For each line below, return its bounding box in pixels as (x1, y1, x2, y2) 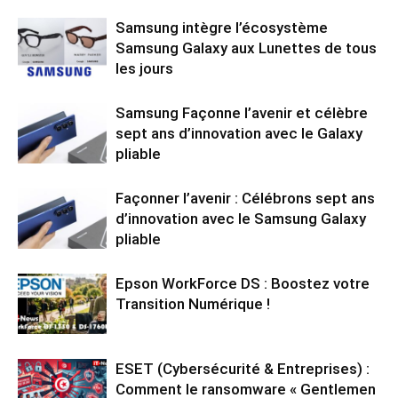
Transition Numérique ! (115, 294, 270, 313)
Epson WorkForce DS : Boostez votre (115, 274, 370, 292)
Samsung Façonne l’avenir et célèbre (115, 103, 368, 122)
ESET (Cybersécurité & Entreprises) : (115, 359, 370, 378)
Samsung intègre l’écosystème (115, 18, 328, 36)
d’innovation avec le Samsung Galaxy (115, 209, 366, 227)
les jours (115, 59, 173, 77)
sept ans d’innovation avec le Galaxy (115, 123, 362, 142)
